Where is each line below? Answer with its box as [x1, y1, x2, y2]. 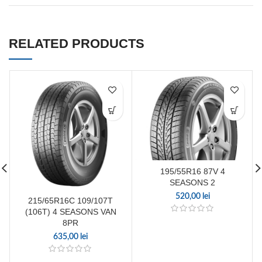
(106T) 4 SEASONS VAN [25, 206, 116, 216]
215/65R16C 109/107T [28, 195, 113, 205]
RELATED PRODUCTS [9, 36, 144, 51]
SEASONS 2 [170, 178, 216, 188]
